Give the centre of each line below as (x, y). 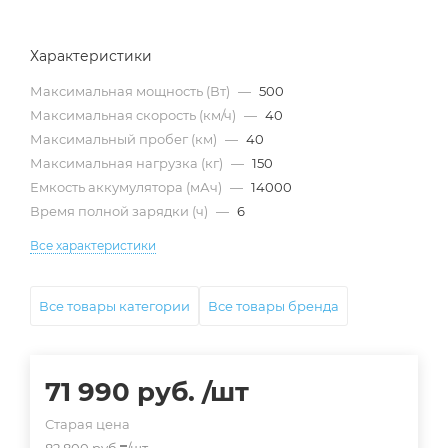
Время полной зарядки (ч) (120, 211)
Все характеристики (93, 245)
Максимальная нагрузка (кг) (128, 163)
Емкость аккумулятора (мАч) (127, 187)
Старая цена (87, 424)
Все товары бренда (273, 306)
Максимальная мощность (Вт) (131, 91)
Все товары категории (114, 306)
